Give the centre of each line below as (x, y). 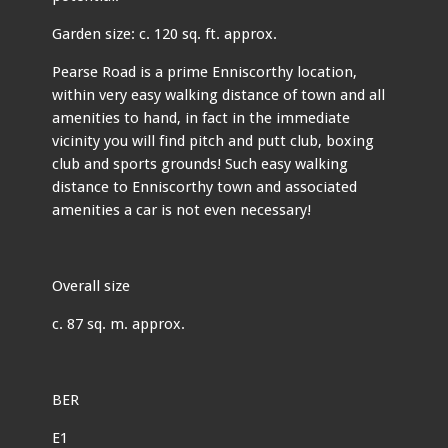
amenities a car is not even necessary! (182, 209)
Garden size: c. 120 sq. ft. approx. (165, 33)
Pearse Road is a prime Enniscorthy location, (205, 71)
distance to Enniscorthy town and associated (205, 186)
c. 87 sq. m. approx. (119, 323)
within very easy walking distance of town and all (219, 94)
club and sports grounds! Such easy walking (200, 163)
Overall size (91, 285)
